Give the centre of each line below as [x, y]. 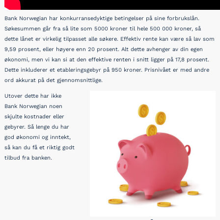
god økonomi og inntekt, [38, 137]
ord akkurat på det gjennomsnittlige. [54, 80]
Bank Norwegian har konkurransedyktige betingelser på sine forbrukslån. [102, 18]
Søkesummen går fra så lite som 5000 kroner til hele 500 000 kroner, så [103, 28]
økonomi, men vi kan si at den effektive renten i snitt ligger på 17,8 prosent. [107, 59]
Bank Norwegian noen [33, 106]
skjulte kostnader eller [34, 116]
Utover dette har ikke [33, 96]
